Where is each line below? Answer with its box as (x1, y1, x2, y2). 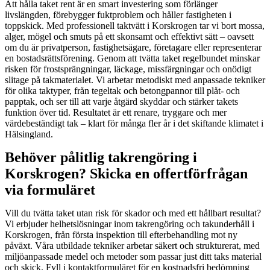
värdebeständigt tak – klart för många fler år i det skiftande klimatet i (5, 118, 263, 128)
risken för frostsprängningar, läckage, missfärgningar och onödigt (5, 63, 251, 74)
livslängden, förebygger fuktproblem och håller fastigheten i (5, 9, 231, 20)
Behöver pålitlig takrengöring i (5, 149, 197, 165)
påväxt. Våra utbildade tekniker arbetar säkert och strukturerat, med (5, 240, 260, 251)
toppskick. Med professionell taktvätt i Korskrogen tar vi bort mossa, (5, 20, 265, 31)
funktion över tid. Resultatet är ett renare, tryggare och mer (5, 107, 227, 118)
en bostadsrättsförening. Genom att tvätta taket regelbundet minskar (5, 52, 260, 63)
